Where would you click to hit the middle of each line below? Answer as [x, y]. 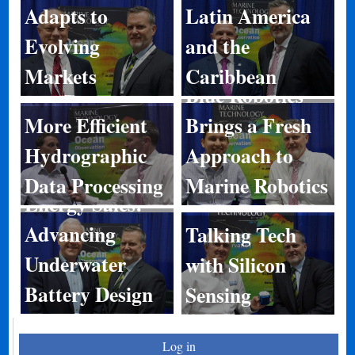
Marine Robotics [257, 185]
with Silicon [236, 264]
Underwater [76, 264]
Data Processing [94, 185]
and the [218, 46]
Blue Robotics [244, 95]
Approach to [239, 155]
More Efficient [86, 125]
